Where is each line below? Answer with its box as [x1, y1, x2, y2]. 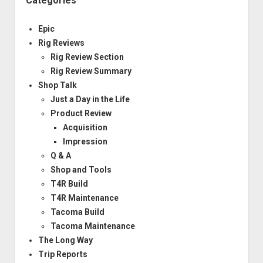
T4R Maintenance [50, 193, 119, 203]
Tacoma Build [50, 207, 104, 217]
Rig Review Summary [50, 66, 131, 76]
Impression [62, 137, 107, 147]
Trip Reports [38, 249, 87, 259]
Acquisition [62, 123, 107, 133]
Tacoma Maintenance [50, 221, 135, 231]
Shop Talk [38, 80, 77, 90]
